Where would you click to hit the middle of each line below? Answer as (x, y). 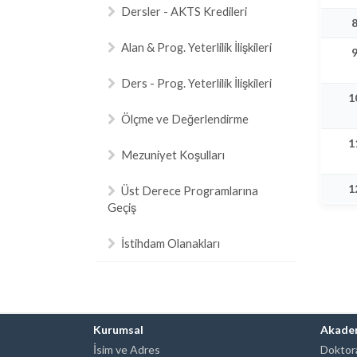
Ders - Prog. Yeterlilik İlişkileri (196, 83)
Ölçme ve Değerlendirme (185, 119)
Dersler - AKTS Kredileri (184, 11)
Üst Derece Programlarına (190, 190)
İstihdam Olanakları (171, 243)
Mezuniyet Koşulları (173, 155)
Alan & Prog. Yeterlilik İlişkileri (196, 47)
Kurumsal (118, 330)
